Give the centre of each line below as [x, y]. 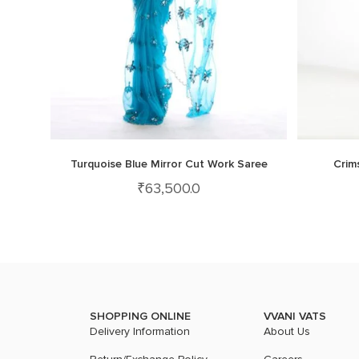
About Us [286, 331]
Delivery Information [140, 331]
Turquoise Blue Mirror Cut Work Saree [169, 164]
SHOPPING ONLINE [140, 316]
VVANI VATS [294, 316]
